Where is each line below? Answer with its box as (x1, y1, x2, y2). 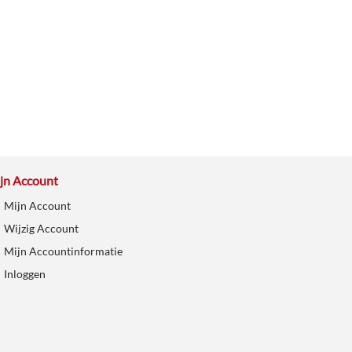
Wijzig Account (3, 221, 79, 235)
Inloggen (3, 266, 46, 280)
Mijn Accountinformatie (3, 244, 123, 258)
